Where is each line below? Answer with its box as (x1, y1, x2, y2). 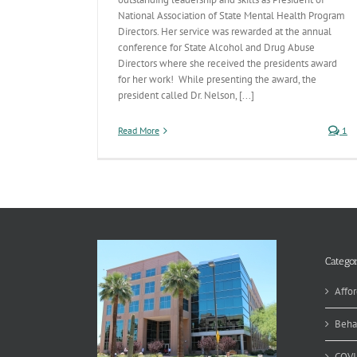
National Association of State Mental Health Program (118, 9, 345, 22)
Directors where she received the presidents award (118, 57, 337, 70)
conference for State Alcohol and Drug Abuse (118, 41, 315, 54)
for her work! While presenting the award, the (118, 73, 316, 86)
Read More (118, 124, 159, 136)
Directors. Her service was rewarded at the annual (118, 25, 331, 38)
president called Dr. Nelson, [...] (118, 88, 254, 102)
